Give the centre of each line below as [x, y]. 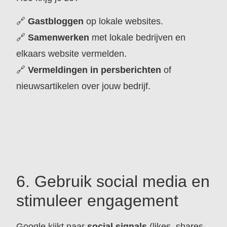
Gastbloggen [56, 21]
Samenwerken [59, 37]
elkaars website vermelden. [72, 53]
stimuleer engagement [98, 201]
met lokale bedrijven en [138, 37]
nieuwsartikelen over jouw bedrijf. [84, 86]
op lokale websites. [124, 21]
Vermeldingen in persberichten [95, 70]
